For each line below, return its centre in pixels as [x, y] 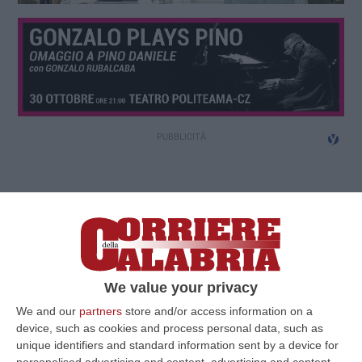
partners [101, 311]
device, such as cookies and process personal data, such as [170, 328]
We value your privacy [181, 287]
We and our [48, 311]
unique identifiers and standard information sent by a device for [177, 345]
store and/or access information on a [217, 311]
